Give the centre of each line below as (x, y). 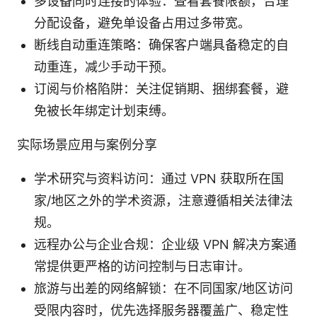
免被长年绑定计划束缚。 (104, 110)
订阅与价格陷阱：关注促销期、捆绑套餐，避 (161, 88)
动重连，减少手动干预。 (104, 67)
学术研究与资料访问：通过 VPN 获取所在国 (159, 178)
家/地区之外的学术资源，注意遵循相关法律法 (163, 200)
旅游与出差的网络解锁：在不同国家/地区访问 (163, 288)
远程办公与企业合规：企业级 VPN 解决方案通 (165, 244)
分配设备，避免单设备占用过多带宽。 (142, 23)
